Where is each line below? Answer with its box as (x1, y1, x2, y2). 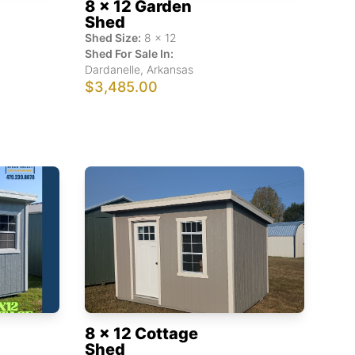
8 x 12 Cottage (84, 323, 198, 343)
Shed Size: (84, 30, 141, 44)
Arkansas (146, 62, 193, 76)
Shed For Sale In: (84, 46, 174, 60)
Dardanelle (84, 62, 140, 76)
